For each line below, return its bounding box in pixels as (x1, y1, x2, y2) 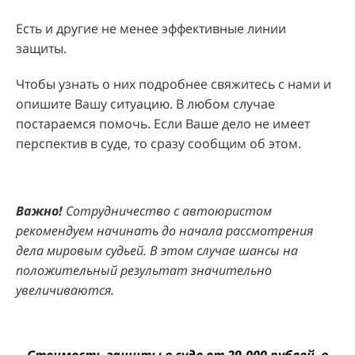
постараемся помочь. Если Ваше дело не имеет (16, 114, 310, 132)
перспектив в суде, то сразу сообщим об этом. (16, 134, 304, 152)
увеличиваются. (16, 281, 117, 299)
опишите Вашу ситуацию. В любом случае (16, 94, 275, 113)
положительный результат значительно (16, 261, 272, 279)
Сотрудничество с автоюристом (66, 201, 272, 219)
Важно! (16, 201, 63, 219)
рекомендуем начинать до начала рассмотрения (16, 221, 313, 239)
